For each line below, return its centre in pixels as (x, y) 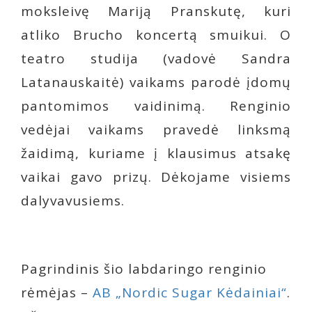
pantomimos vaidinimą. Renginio (156, 106)
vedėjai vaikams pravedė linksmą (156, 130)
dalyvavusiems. (73, 201)
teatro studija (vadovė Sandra (156, 58)
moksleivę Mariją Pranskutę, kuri (156, 11)
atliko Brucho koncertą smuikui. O (156, 35)
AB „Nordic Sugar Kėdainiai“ (190, 292)
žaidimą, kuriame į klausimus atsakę (156, 153)
